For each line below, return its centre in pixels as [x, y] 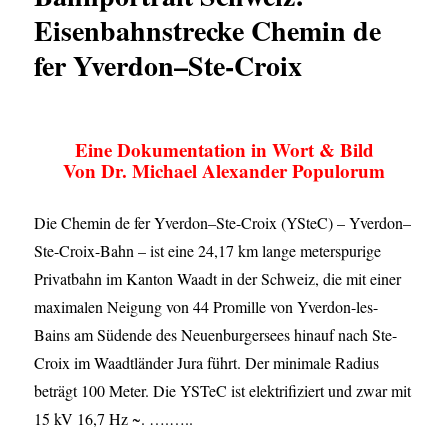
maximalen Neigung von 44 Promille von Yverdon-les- [206, 307]
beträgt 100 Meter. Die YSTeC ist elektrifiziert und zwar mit [223, 391]
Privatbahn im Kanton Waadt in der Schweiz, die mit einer [218, 279]
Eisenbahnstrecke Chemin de [208, 31]
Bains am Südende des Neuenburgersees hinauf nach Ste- [216, 335]
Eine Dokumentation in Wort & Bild [224, 150]
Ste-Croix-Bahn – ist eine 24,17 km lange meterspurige [208, 251]
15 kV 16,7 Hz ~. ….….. [114, 419]
